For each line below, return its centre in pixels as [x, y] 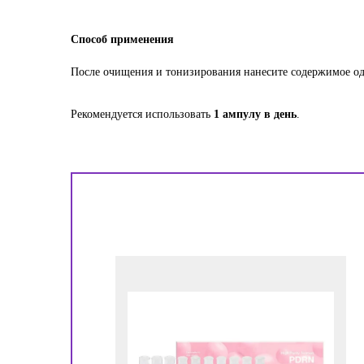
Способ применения [122, 39]
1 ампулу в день [255, 114]
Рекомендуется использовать [142, 114]
